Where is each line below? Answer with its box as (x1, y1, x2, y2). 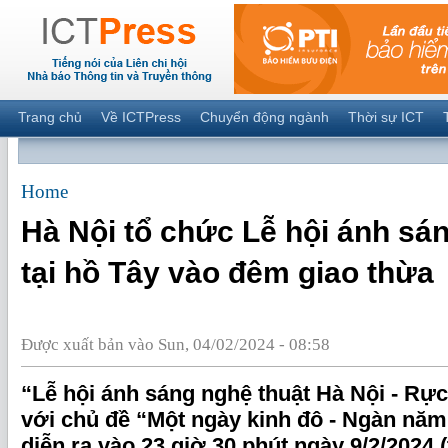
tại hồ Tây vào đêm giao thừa (21, 256, 434, 289)
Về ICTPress (100, 109, 181, 125)
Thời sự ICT (347, 109, 424, 125)
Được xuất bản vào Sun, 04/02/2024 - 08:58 (21, 335, 330, 354)
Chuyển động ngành (199, 109, 329, 125)
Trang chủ (17, 109, 82, 125)
